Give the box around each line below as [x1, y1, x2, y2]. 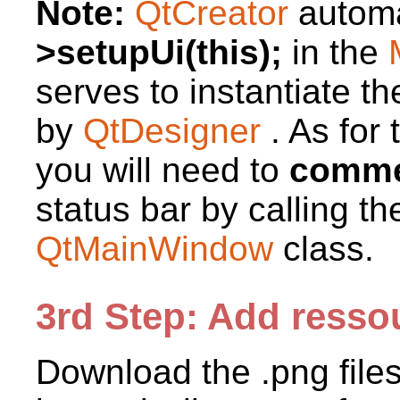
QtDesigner [83, 111, 271, 150]
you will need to [36, 150, 289, 189]
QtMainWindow [36, 229, 283, 268]
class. [283, 229, 374, 268]
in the [282, 32, 388, 71]
